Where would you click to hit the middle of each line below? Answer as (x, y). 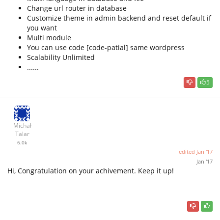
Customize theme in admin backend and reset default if (119, 18)
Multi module (49, 37)
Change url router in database (77, 8)
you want (42, 27)
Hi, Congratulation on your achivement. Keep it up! (91, 171)
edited (188, 152)
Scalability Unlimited (61, 57)
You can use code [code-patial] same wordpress (106, 47)
